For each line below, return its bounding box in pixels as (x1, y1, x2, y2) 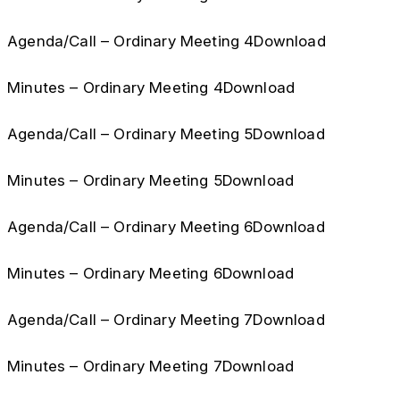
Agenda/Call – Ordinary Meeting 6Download (7, 218, 325, 236)
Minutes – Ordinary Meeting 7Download (7, 357, 295, 375)
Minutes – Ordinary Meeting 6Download (7, 264, 295, 282)
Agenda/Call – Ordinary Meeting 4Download (7, 32, 326, 50)
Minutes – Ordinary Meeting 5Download (7, 171, 295, 189)
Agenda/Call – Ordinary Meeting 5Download (7, 125, 325, 143)
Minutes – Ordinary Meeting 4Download (7, 79, 296, 96)
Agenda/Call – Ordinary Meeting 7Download (7, 311, 325, 329)
